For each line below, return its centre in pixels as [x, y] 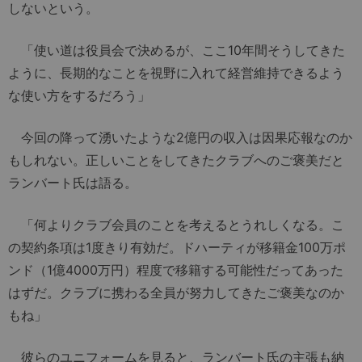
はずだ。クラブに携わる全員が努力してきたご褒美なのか [176, 292]
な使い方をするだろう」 [79, 95]
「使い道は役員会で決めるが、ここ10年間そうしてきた [177, 50]
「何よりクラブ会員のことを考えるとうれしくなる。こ [176, 224]
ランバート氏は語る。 [73, 182]
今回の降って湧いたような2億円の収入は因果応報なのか [180, 137]
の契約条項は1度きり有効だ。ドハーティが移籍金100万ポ [177, 247]
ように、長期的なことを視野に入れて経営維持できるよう [176, 72]
